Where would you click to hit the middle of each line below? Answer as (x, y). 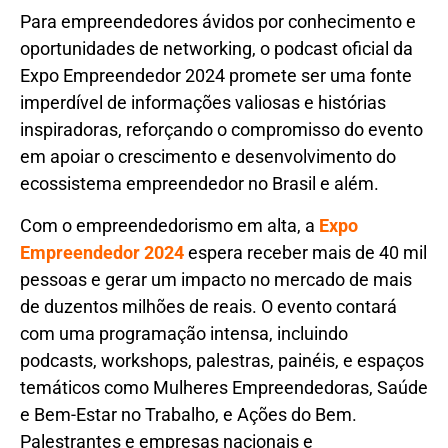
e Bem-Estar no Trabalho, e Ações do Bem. (188, 414)
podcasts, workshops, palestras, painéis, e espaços (222, 360)
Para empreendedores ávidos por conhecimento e (218, 22)
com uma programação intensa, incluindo (184, 333)
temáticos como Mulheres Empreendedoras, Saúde (224, 387)
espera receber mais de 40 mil (305, 252)
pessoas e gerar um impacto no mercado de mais (216, 279)
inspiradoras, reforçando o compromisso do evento (221, 130)
